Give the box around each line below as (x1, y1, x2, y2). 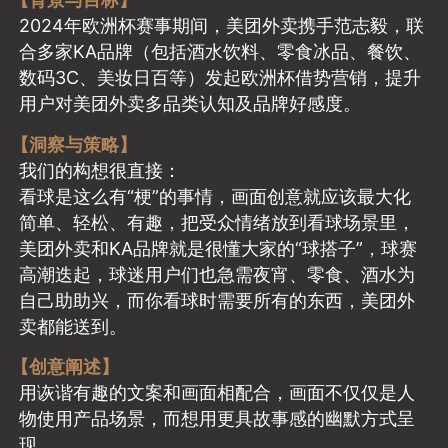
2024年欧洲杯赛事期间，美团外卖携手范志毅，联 (19, 15, 425, 37)
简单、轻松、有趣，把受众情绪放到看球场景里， (19, 211, 416, 233)
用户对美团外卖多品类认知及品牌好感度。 (19, 93, 362, 115)
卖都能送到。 (19, 315, 128, 337)
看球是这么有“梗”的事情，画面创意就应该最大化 (19, 185, 412, 207)
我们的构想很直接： (19, 159, 182, 181)
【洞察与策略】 (10, 133, 137, 155)
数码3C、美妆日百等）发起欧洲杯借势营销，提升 (19, 67, 422, 89)
